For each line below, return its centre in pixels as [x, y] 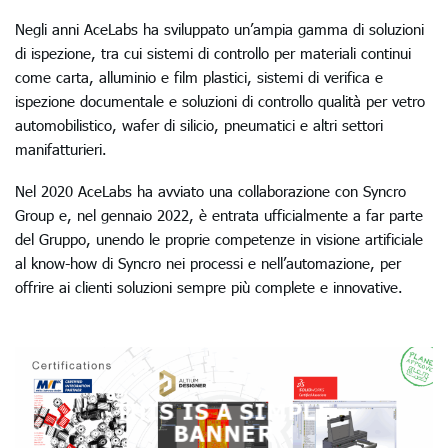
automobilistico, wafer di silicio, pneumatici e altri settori [199, 124]
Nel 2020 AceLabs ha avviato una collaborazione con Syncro [210, 190]
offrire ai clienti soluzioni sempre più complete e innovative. [209, 286]
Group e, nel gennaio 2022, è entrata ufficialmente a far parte [219, 214]
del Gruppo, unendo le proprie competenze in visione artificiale [219, 238]
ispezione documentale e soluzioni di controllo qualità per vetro [220, 100]
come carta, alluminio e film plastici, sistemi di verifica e [199, 76]
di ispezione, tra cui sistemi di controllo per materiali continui [213, 52]
